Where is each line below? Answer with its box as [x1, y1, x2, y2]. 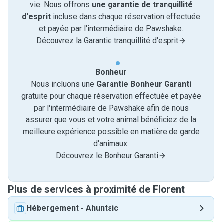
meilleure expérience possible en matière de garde [22, 127, 200, 136]
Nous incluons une [31, 79, 96, 89]
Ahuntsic [86, 203, 118, 213]
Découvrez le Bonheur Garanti [56, 151, 158, 160]
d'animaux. [93, 139, 129, 148]
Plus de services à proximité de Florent [8, 183, 185, 195]
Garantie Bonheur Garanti [96, 79, 191, 89]
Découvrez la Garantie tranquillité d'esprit [36, 36, 178, 45]
